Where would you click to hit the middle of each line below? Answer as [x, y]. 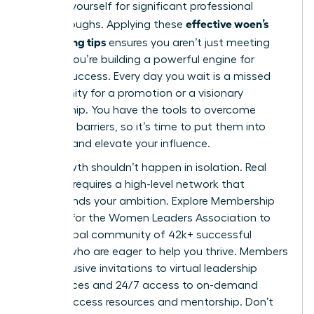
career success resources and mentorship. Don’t [150, 302]
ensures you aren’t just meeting [188, 42]
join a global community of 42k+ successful [139, 234]
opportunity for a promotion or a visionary [135, 93]
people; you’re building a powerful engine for [140, 59]
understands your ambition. [99, 201]
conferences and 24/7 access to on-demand [142, 285]
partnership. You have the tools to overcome [141, 110]
